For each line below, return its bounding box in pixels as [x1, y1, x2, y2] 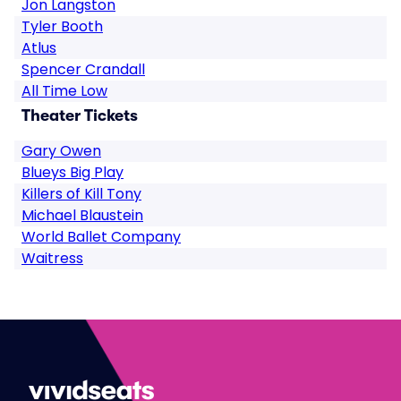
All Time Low [21, 81, 107, 101]
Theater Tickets [21, 107, 138, 124]
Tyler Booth [21, 16, 103, 37]
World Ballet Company [21, 226, 181, 247]
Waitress [21, 248, 83, 269]
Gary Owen [21, 141, 101, 161]
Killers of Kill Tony [21, 183, 141, 204]
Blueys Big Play [21, 162, 124, 183]
